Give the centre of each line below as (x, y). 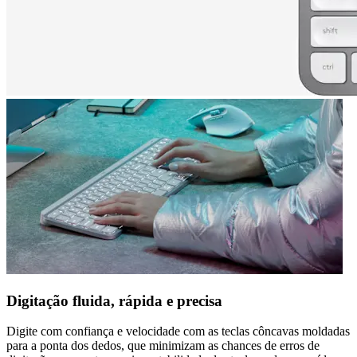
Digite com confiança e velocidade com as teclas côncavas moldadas (178, 331)
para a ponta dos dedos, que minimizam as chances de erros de (163, 346)
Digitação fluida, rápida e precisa (114, 300)
